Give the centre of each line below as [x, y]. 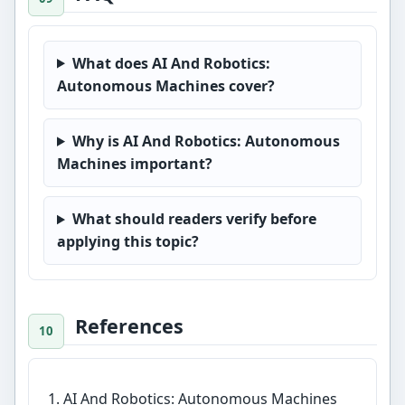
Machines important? [134, 163]
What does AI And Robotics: [171, 63]
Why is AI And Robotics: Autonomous [206, 141]
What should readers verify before [194, 219]
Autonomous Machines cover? [165, 85]
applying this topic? [127, 242]
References [130, 325]
